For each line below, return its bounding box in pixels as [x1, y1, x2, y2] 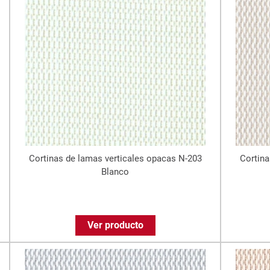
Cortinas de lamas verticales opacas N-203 [28, 152, 202, 164]
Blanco [101, 166, 129, 177]
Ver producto [87, 219, 143, 231]
